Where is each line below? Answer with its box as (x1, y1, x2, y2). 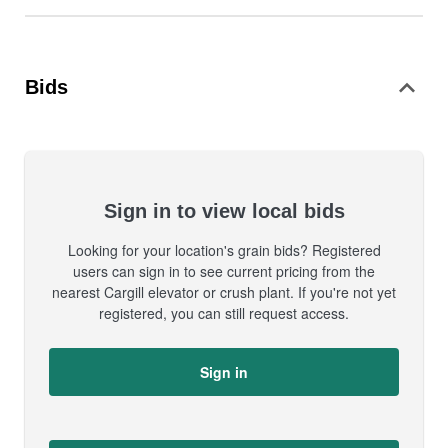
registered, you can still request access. (99, 303, 349, 323)
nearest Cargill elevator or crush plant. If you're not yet (52, 282, 396, 302)
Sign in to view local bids (103, 200, 345, 222)
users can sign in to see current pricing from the (73, 261, 375, 281)
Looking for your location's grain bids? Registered (67, 240, 381, 260)
